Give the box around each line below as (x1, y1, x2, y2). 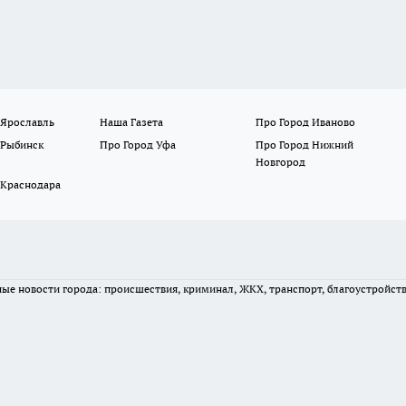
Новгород (255, 155, 305, 169)
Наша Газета (100, 115, 164, 130)
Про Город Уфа (100, 138, 177, 152)
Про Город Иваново (255, 115, 355, 130)
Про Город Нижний (255, 138, 353, 152)
